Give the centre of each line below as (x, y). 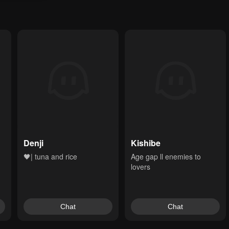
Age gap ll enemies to (166, 156)
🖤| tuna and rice (50, 156)
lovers (141, 167)
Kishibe (146, 143)
